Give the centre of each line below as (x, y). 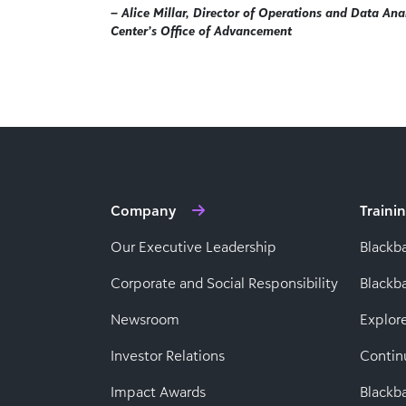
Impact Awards (158, 391)
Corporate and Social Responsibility (224, 283)
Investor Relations (168, 355)
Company (143, 210)
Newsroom (145, 319)
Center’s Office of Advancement (201, 30)
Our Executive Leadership (193, 246)
